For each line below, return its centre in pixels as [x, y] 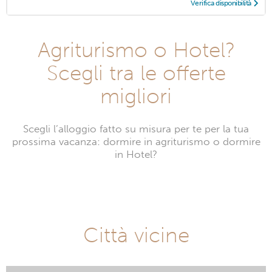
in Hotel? [136, 155]
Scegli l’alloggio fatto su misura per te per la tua [136, 129]
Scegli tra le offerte [136, 73]
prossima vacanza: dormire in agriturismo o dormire [136, 142]
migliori [136, 96]
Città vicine [136, 235]
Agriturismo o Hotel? [136, 50]
